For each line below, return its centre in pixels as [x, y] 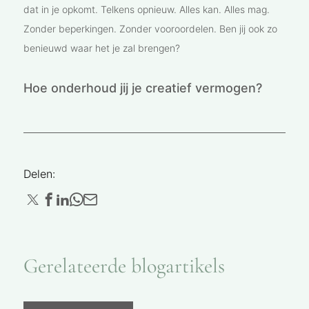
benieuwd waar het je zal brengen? [101, 48]
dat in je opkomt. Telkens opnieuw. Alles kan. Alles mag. [146, 10]
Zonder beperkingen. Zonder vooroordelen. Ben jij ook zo [150, 29]
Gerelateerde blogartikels [124, 266]
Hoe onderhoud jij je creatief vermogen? [142, 88]
